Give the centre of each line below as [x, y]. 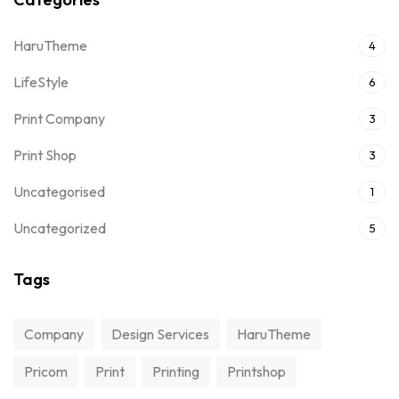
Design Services [160, 334]
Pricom [46, 372]
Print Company [59, 119]
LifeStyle [41, 82]
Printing [176, 372]
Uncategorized [60, 228]
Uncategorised [59, 192]
